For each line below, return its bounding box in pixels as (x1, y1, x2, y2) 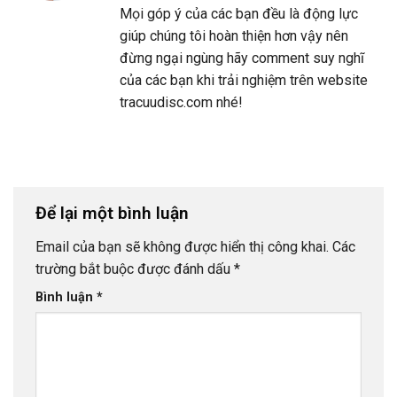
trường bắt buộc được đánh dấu (35, 260, 234, 277)
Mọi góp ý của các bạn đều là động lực (120, 5, 358, 23)
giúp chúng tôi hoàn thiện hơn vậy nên (120, 27, 348, 45)
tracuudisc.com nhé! (120, 94, 243, 112)
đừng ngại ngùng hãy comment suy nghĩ (120, 50, 364, 67)
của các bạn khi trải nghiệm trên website (120, 72, 368, 90)
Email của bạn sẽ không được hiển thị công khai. (35, 237, 329, 255)
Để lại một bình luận (35, 203, 193, 224)
